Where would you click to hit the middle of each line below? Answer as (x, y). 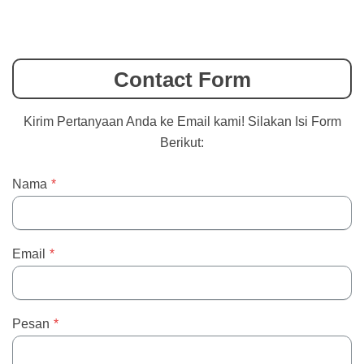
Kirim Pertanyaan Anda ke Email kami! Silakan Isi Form (182, 121)
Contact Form (182, 79)
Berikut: (182, 142)
